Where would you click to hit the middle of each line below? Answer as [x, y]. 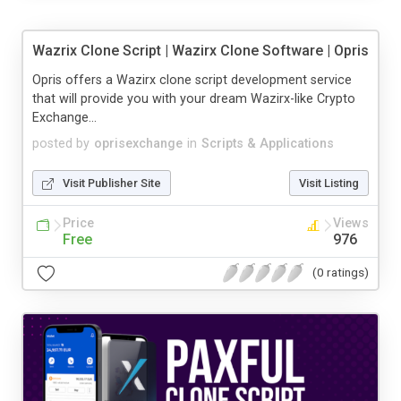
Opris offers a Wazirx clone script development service [192, 80]
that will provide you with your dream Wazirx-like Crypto [194, 98]
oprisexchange [138, 143]
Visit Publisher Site [112, 183]
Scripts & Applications [268, 143]
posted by [61, 143]
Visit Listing [329, 183]
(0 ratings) [341, 273]
